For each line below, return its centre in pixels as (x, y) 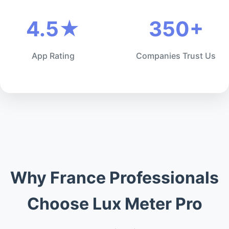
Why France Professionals (114, 178)
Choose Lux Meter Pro (114, 204)
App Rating (53, 56)
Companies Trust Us (176, 56)
